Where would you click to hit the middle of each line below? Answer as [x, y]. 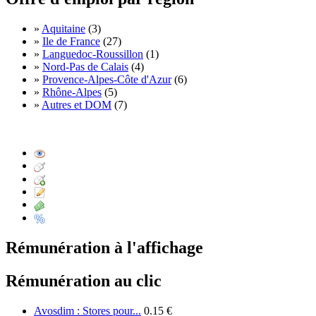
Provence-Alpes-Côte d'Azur [107, 80]
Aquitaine [63, 29]
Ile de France [71, 42]
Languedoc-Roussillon [93, 54]
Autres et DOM [77, 105]
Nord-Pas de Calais [85, 67]
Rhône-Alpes [72, 92]
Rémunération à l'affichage [104, 247]
